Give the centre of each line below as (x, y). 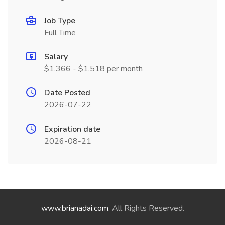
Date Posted (67, 93)
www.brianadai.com (75, 208)
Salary (56, 57)
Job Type (60, 21)
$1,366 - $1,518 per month (93, 69)
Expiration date (72, 129)
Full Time (60, 33)
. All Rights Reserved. (146, 208)
